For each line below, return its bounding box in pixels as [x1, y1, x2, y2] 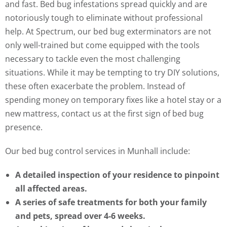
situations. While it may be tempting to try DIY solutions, [5, 67, 219, 79]
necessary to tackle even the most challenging [5, 53, 180, 65]
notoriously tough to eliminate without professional [5, 12, 203, 24]
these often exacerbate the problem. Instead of [5, 81, 185, 92]
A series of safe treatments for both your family [15, 197, 207, 208]
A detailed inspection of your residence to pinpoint [15, 169, 219, 181]
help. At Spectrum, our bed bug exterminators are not [5, 26, 211, 37]
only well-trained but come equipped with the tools [5, 40, 200, 51]
